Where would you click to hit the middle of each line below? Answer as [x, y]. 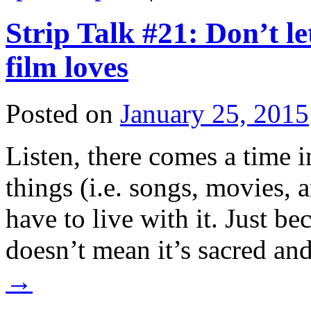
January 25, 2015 [215, 113]
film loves [67, 67]
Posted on [59, 113]
